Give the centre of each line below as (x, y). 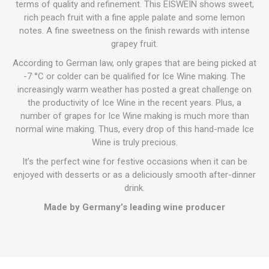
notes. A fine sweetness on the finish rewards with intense (134, 31)
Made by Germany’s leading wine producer (134, 207)
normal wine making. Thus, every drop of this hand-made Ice (134, 129)
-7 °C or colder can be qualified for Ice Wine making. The (134, 76)
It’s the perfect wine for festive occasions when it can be (134, 162)
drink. (134, 188)
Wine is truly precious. (134, 142)
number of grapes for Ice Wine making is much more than (134, 116)
